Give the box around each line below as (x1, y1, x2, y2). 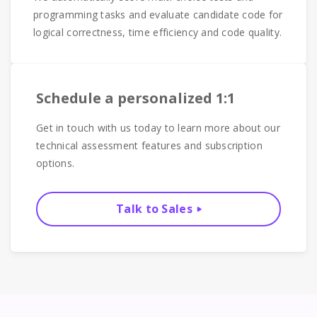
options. (36, 156, 75, 170)
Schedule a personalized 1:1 (36, 88, 235, 108)
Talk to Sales (115, 201, 193, 217)
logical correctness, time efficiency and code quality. (33, 25, 282, 39)
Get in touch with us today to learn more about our (36, 121, 280, 134)
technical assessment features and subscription (36, 139, 263, 152)
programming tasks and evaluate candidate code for (33, 8, 283, 21)
